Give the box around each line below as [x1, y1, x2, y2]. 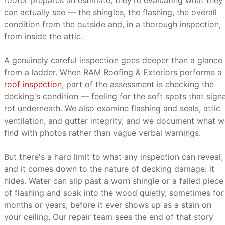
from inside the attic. [4, 31, 83, 41]
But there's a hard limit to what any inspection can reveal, [4, 152, 223, 162]
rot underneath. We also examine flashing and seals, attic [4, 103, 220, 114]
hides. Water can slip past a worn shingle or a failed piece [4, 176, 223, 186]
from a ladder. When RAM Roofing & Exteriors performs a [4, 67, 222, 77]
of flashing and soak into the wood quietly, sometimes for [4, 188, 224, 198]
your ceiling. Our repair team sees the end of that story [4, 212, 213, 222]
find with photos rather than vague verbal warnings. [4, 128, 201, 138]
